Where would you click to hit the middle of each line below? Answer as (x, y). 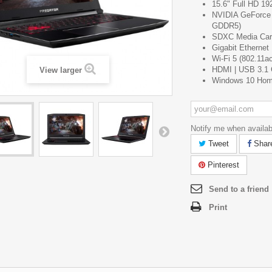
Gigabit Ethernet (240, 48)
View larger (61, 70)
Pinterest (222, 165)
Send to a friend (239, 189)
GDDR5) (226, 26)
